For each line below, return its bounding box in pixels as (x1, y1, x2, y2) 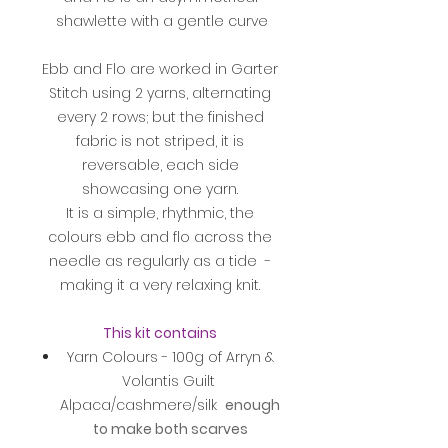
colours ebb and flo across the (48, 227, 272, 248)
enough (225, 395, 280, 416)
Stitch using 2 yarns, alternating (49, 83, 271, 104)
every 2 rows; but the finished (56, 107, 264, 128)
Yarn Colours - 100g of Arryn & (66, 347, 274, 368)
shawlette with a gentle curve (52, 11, 268, 32)
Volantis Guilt (121, 371, 219, 392)
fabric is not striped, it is (76, 131, 244, 152)
